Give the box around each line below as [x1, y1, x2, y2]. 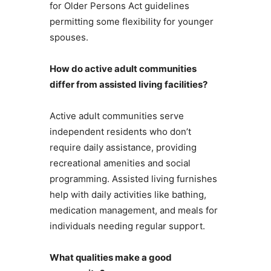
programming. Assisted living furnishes [49, 173, 217, 185]
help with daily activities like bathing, [49, 189, 206, 201]
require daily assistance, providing [49, 142, 197, 154]
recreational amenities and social [49, 157, 191, 169]
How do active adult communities [49, 63, 197, 75]
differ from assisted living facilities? [49, 79, 207, 91]
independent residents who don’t [49, 126, 191, 138]
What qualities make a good [49, 252, 172, 264]
